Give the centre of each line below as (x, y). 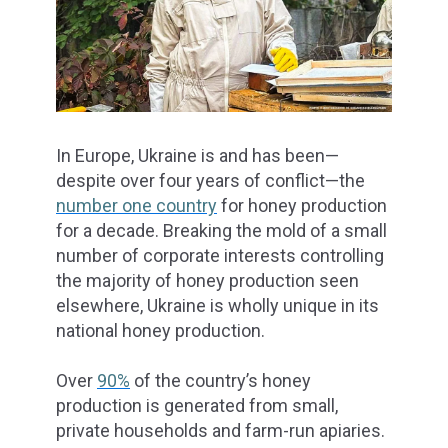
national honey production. (160, 330)
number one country (136, 205)
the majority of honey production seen (207, 280)
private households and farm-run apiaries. (220, 430)
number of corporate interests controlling (220, 255)
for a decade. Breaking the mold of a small (221, 230)
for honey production (302, 205)
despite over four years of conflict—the (210, 180)
